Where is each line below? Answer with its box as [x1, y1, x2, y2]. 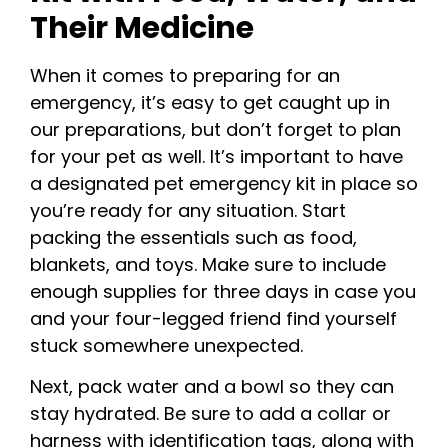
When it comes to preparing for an [30, 62, 340, 88]
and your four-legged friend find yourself [30, 305, 397, 331]
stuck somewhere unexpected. [30, 332, 308, 358]
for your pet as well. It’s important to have [30, 143, 403, 169]
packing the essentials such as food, [30, 224, 357, 250]
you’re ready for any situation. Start [30, 197, 346, 223]
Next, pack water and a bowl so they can [30, 373, 394, 399]
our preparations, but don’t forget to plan [30, 116, 401, 142]
